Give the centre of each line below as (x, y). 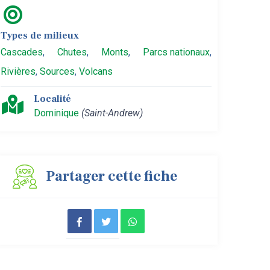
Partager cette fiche (111, 176)
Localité (52, 99)
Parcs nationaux (176, 52)
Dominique (56, 113)
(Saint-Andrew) (112, 113)
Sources (57, 71)
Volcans (96, 71)
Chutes (72, 52)
